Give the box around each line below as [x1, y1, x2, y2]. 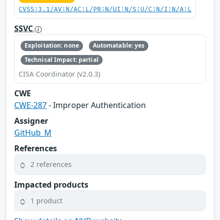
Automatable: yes [92, 41, 145, 50]
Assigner [14, 115, 48, 126]
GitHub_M [14, 127, 52, 138]
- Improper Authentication [47, 99, 146, 110]
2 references [30, 160, 72, 169]
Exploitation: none [24, 41, 79, 50]
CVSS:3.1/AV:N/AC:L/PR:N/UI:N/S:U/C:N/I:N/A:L [19, 6, 192, 14]
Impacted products [14, 179, 88, 190]
